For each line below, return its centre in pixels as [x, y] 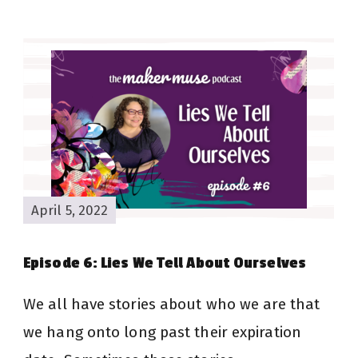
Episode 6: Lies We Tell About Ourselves [165, 263]
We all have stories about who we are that [172, 304]
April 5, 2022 [70, 210]
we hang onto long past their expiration [162, 332]
